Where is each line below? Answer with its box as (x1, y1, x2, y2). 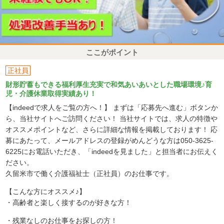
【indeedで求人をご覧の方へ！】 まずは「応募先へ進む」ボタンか (5, 103, 218, 111)
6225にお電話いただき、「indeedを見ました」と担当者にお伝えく (5, 147, 218, 155)
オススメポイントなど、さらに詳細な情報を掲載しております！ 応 (5, 125, 218, 133)
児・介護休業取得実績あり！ (5, 89, 97, 97)
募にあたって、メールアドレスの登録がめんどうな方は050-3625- (5, 136, 214, 144)
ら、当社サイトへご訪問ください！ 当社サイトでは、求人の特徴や (5, 114, 218, 122)
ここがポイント (85, 48, 138, 56)
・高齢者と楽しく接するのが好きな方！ (5, 198, 132, 206)
